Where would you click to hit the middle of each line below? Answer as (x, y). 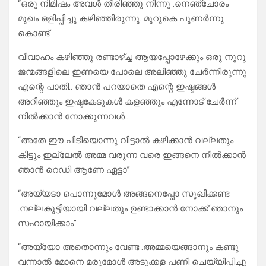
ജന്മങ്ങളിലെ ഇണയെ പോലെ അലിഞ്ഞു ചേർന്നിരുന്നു (132, 72)
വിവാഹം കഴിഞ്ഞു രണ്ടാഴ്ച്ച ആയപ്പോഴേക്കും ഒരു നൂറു (132, 57)
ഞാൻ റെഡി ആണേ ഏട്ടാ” (74, 170)
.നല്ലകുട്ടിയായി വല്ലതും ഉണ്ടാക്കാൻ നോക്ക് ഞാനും (130, 209)
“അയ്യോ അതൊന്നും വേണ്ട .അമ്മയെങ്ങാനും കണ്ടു (128, 247)
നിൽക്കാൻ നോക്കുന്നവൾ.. (73, 117)
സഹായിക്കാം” (47, 224)
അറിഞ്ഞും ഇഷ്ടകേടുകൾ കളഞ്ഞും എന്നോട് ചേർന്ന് (127, 102)
